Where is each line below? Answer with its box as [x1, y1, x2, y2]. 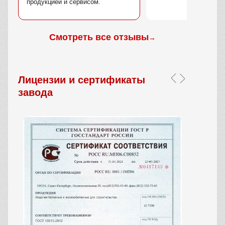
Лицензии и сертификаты [18, 74, 145, 86]
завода [18, 87, 53, 98]
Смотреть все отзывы [49, 32, 149, 43]
